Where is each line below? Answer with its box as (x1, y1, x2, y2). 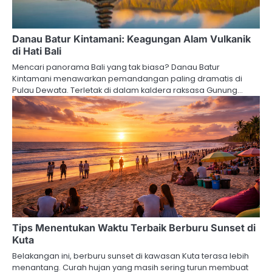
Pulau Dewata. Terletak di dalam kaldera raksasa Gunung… (12, 84, 243, 96)
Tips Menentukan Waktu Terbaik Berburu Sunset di (12, 221, 256, 234)
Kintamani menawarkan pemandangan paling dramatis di (12, 72, 242, 84)
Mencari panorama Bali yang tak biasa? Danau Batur (12, 61, 220, 73)
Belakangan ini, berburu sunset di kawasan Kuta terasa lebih (12, 250, 249, 262)
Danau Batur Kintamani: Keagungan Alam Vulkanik (12, 32, 251, 45)
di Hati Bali (12, 44, 61, 57)
